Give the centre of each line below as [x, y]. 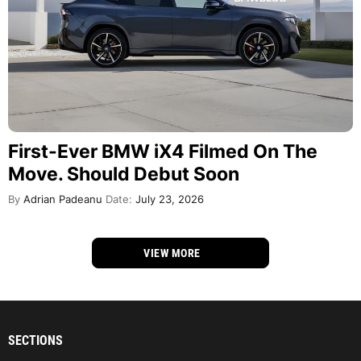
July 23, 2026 [168, 199]
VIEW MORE [174, 253]
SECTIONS [35, 340]
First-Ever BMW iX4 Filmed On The [163, 151]
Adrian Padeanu [61, 199]
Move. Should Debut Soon [124, 174]
